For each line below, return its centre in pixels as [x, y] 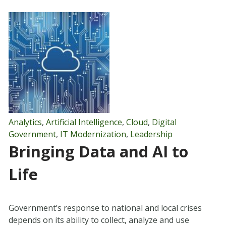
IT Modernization [93, 134]
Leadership [151, 134]
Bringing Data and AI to [98, 152]
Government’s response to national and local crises [105, 208]
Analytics [25, 122]
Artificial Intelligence [84, 122]
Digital [164, 122]
